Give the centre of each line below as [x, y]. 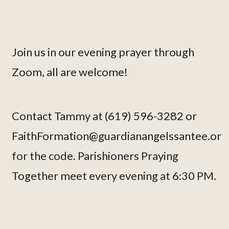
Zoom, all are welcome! [70, 72]
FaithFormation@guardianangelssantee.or [116, 136]
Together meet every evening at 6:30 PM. [114, 176]
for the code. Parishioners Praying [95, 156]
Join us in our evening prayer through [103, 52]
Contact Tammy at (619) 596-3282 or [104, 116]
